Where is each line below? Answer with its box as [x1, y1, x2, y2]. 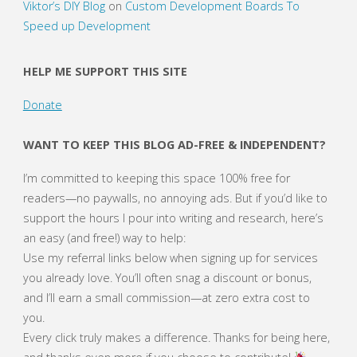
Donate [22, 97, 62, 113]
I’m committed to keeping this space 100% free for [22, 171, 290, 186]
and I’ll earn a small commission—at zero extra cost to [22, 290, 310, 306]
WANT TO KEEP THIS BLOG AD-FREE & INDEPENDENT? [22, 136, 326, 152]
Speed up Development [22, 18, 151, 33]
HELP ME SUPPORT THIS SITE [22, 63, 187, 79]
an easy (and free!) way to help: [22, 230, 186, 246]
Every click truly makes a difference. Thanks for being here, [22, 330, 330, 346]
